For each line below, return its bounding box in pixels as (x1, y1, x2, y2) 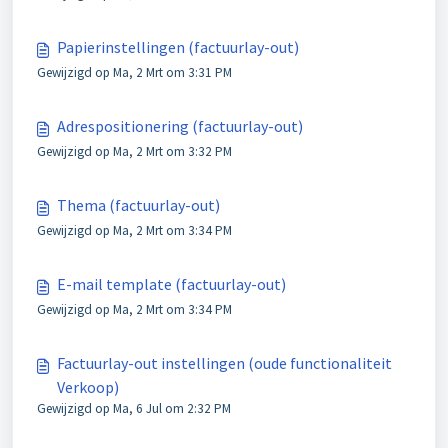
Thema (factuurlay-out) (57, 195, 220, 215)
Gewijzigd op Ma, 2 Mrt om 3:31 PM (37, 64, 232, 81)
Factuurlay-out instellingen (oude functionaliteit (57, 353, 392, 373)
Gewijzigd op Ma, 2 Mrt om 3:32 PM (37, 143, 232, 160)
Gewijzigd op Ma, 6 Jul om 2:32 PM (37, 400, 231, 417)
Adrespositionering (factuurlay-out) (57, 116, 303, 136)
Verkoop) (57, 377, 119, 397)
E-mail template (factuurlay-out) (57, 274, 286, 294)
